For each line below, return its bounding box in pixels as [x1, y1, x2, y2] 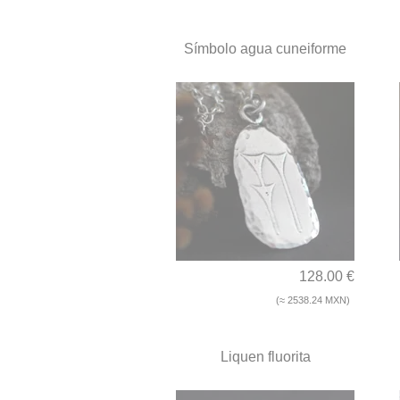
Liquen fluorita [220, 349, 311, 365]
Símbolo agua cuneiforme [184, 41, 346, 57]
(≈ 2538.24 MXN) [276, 295, 350, 306]
